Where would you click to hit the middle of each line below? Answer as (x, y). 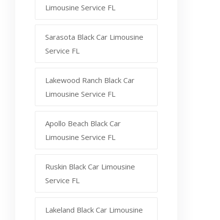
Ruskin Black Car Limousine (90, 166)
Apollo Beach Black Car (83, 123)
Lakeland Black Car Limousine (94, 209)
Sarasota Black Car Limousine (94, 37)
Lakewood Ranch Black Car (90, 80)
